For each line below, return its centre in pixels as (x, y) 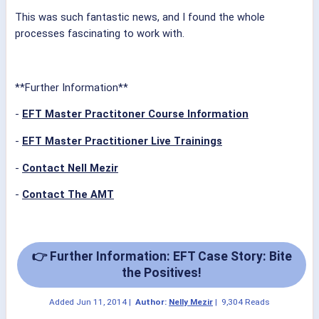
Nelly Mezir (191, 302)
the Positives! (162, 273)
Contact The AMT (68, 195)
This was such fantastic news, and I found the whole (140, 17)
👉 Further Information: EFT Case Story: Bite (162, 257)
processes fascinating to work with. (100, 34)
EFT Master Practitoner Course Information (135, 114)
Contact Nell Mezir (70, 168)
